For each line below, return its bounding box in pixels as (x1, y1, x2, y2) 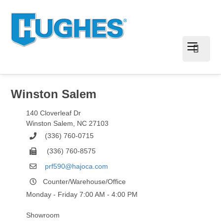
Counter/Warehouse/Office (43, 177, 126, 185)
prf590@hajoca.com (45, 162, 109, 170)
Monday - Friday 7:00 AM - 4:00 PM (26, 190, 138, 199)
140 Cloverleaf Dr (26, 109, 81, 117)
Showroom (26, 211, 60, 220)
